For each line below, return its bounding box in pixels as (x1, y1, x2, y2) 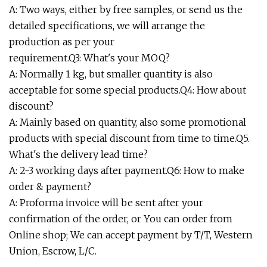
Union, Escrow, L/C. (9, 245, 97, 257)
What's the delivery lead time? (9, 148, 148, 160)
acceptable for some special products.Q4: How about (9, 84, 246, 96)
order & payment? (9, 181, 91, 193)
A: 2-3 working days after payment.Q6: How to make (9, 164, 244, 176)
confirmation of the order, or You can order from (9, 213, 232, 225)
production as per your (9, 36, 114, 48)
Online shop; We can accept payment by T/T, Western (9, 229, 253, 241)
